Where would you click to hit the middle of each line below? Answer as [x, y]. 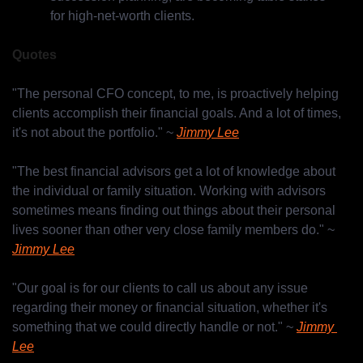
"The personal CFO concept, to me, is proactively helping [175, 94]
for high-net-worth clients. [122, 16]
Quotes [34, 55]
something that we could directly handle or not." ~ [154, 327]
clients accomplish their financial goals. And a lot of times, [177, 113]
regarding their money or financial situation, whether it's [170, 308]
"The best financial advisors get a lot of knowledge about [174, 172]
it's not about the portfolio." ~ [94, 133]
